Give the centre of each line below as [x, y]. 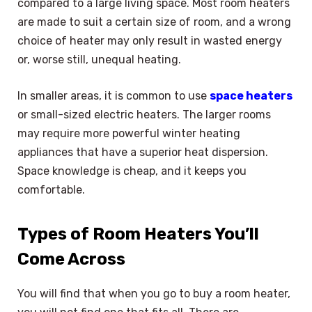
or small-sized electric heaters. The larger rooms [144, 115]
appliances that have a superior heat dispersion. [143, 153]
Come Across [71, 259]
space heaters [251, 96]
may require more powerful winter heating [129, 134]
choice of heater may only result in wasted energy [150, 41]
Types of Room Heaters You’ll [138, 234]
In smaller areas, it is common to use [114, 96]
